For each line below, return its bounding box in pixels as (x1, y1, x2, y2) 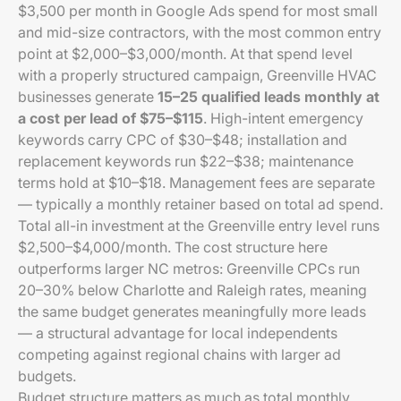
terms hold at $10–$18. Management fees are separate (18, 174, 375, 192)
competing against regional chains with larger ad (18, 346, 341, 363)
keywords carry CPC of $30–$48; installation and (18, 131, 347, 149)
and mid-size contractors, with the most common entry (18, 23, 381, 41)
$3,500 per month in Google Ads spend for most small (18, 2, 378, 20)
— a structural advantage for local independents (18, 324, 337, 342)
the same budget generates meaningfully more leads (18, 303, 366, 320)
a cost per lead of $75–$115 (18, 109, 203, 127)
